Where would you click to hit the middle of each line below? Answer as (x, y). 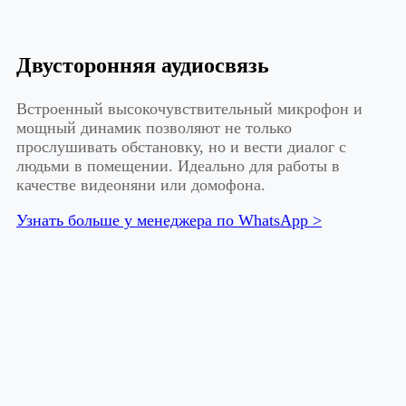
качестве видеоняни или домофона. (141, 184)
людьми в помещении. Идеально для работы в (178, 165)
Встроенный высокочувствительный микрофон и (189, 108)
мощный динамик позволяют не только (154, 127)
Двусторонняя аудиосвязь (143, 65)
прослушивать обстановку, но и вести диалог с (181, 146)
